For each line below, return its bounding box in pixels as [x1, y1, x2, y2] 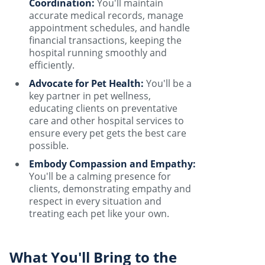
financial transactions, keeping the [29, 34, 182, 47]
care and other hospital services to [29, 114, 184, 127]
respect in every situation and [29, 195, 161, 208]
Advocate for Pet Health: [29, 77, 144, 90]
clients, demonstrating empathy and [29, 182, 191, 195]
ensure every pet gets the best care [29, 127, 186, 140]
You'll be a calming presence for [29, 170, 171, 183]
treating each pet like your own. [29, 207, 169, 220]
